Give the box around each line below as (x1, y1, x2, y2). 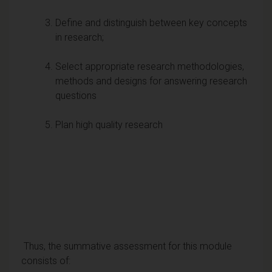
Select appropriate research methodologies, (55, 60, 244, 72)
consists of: (21, 254, 70, 267)
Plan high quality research (55, 118, 163, 131)
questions (55, 89, 97, 101)
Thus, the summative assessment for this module (21, 240, 232, 252)
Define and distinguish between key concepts (55, 16, 247, 29)
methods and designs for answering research (55, 75, 247, 87)
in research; (55, 31, 104, 43)
